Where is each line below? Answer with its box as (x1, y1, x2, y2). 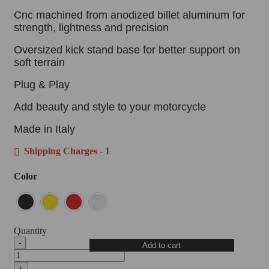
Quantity (14, 225, 47, 236)
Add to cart (142, 240, 181, 250)
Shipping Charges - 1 (22, 145, 110, 156)
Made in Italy (14, 122, 75, 135)
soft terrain (14, 56, 65, 68)
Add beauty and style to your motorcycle (14, 100, 206, 113)
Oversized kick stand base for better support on (14, 43, 240, 56)
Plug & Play (14, 78, 70, 91)
